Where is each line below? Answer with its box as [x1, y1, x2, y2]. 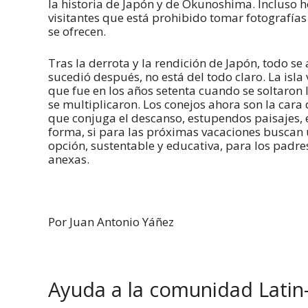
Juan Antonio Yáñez [69, 213, 174, 230]
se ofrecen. [48, 23, 106, 40]
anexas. [48, 151, 89, 167]
